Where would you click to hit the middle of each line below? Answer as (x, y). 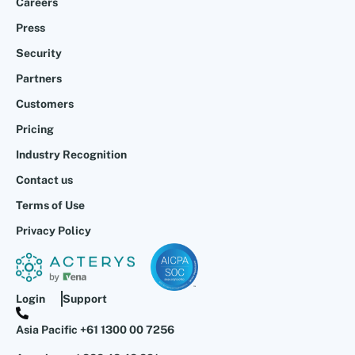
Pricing (35, 130)
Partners (39, 79)
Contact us (44, 180)
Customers (45, 104)
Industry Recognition (71, 155)
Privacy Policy (53, 231)
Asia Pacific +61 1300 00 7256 (95, 330)
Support (85, 299)
